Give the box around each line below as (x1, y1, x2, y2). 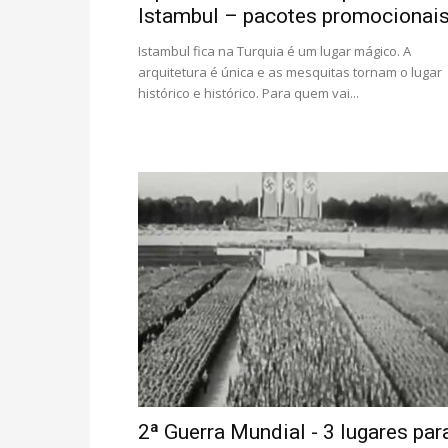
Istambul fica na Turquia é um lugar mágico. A (138, 42, 411, 60)
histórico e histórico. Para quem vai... (138, 84, 359, 102)
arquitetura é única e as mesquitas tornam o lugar (138, 63, 442, 81)
